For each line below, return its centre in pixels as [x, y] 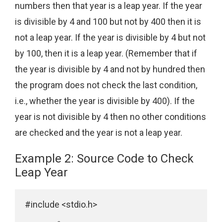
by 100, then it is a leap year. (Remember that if [106, 54]
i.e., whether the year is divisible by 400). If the [105, 101]
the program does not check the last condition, [106, 85]
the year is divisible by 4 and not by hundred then [110, 69]
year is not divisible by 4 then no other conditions [111, 117]
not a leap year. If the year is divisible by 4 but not [110, 38]
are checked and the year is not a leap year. [99, 133]
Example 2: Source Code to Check [104, 158]
